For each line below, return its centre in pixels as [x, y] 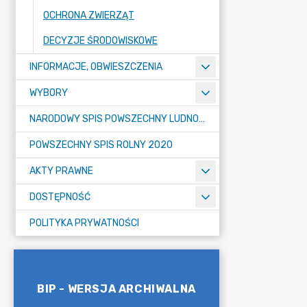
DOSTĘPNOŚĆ [60, 197]
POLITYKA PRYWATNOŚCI [84, 223]
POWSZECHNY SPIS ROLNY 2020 [101, 145]
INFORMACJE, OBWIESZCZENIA [96, 67]
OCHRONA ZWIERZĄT [89, 15]
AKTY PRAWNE [61, 171]
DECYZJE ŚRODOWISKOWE [100, 41]
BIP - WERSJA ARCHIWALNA [116, 288]
